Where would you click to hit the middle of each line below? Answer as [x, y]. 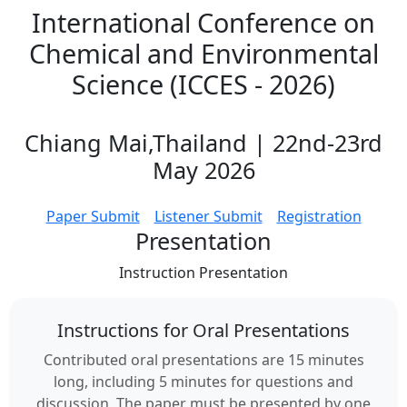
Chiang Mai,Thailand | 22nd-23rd [203, 143]
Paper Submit [93, 216]
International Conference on [203, 22]
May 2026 [203, 170]
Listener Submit [208, 216]
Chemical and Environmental [203, 53]
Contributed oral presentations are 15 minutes [203, 360]
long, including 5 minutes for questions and [203, 382]
